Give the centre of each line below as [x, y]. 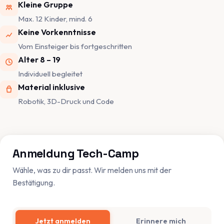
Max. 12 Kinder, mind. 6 [55, 19]
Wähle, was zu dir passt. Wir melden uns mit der [92, 170]
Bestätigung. [34, 182]
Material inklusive [51, 87]
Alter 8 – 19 [39, 60]
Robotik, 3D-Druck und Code [66, 101]
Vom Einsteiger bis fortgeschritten [75, 46]
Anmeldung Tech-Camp [75, 154]
